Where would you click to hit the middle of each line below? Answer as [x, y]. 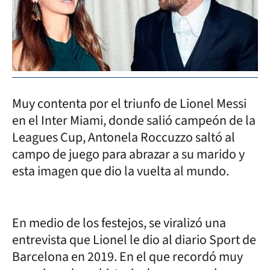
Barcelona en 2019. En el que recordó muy [127, 256]
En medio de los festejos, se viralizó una [119, 223]
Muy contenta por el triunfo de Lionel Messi [129, 103]
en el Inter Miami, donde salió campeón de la [134, 120]
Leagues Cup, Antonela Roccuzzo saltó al [124, 137]
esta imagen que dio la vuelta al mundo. [121, 171]
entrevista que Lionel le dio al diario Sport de [134, 240]
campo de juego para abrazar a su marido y [128, 154]
